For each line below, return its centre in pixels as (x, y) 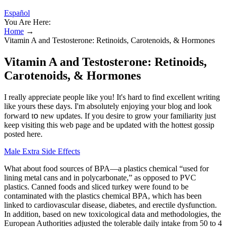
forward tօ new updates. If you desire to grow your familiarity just (110, 116)
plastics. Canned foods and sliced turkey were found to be (96, 186)
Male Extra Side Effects (42, 151)
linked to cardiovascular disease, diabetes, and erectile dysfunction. (110, 205)
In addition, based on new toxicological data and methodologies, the (112, 214)
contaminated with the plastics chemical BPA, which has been (103, 196)
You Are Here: (27, 22)
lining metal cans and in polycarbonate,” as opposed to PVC (100, 177)
